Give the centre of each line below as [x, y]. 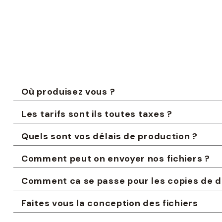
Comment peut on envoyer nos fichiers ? [116, 159]
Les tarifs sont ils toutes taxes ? [97, 114]
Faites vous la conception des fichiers [110, 203]
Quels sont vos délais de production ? [110, 136]
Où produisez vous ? [68, 92]
